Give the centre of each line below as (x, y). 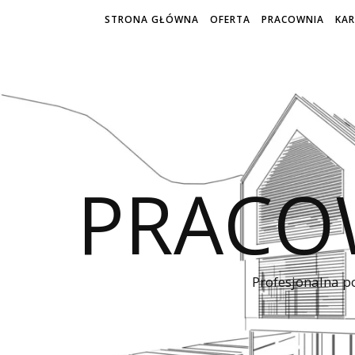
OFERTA (230, 19)
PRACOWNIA (293, 19)
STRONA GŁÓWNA (152, 19)
